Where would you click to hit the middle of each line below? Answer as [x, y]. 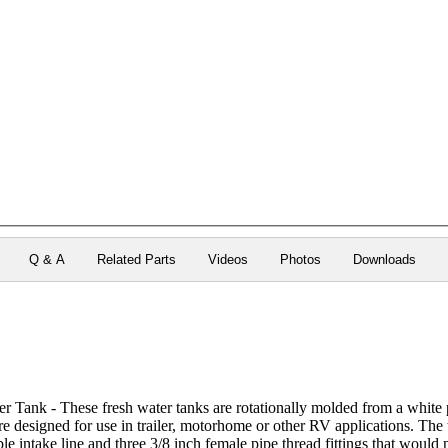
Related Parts [136, 259]
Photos [300, 259]
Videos [227, 259]
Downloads [384, 259]
